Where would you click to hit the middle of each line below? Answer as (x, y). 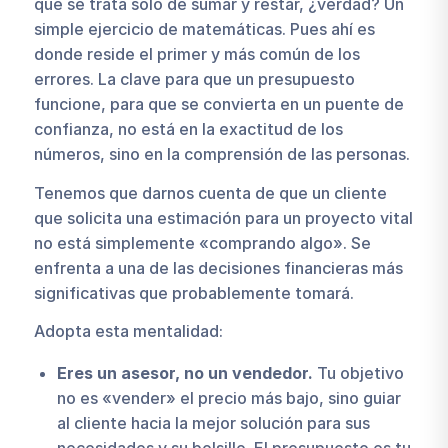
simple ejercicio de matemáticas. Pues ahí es (204, 29)
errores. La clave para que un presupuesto (194, 79)
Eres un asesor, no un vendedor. (184, 373)
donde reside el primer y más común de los (196, 54)
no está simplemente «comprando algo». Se (202, 242)
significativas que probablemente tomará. (193, 292)
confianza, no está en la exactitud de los (188, 129)
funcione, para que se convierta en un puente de (218, 104)
